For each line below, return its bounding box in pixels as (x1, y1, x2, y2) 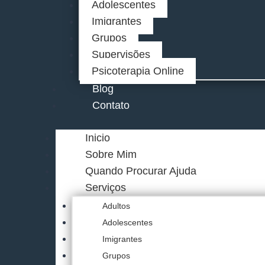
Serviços (85, 182, 127, 193)
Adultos (102, 201, 131, 211)
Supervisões (92, 49, 151, 60)
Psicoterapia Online (92, 65, 185, 77)
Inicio (85, 132, 111, 144)
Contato (92, 99, 130, 111)
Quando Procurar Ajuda (85, 165, 197, 177)
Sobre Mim (85, 148, 137, 160)
